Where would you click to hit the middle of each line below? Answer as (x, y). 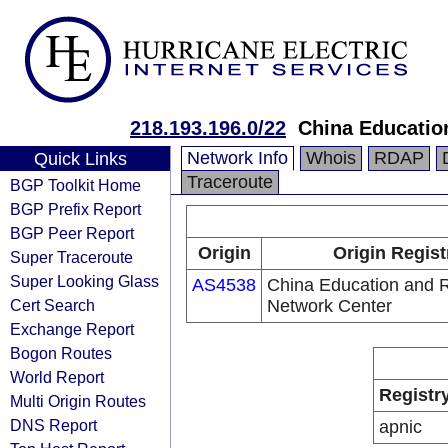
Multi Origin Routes (78, 401)
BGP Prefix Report (75, 209)
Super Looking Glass (84, 281)
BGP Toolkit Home (75, 185)
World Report (57, 377)
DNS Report (53, 425)
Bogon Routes (61, 353)
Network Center (329, 306)
